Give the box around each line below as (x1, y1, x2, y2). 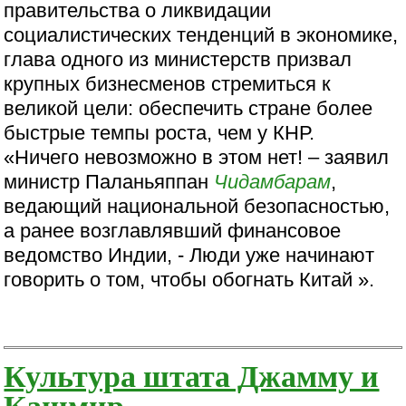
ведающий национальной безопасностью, (4, 194, 391, 217)
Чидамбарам (214, 169, 332, 193)
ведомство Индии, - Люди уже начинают (4, 243, 375, 266)
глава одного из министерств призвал (4, 47, 353, 71)
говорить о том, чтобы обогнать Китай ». (4, 267, 375, 291)
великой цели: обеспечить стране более (4, 96, 373, 120)
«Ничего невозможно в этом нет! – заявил (4, 145, 390, 169)
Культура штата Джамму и (4, 352, 380, 397)
